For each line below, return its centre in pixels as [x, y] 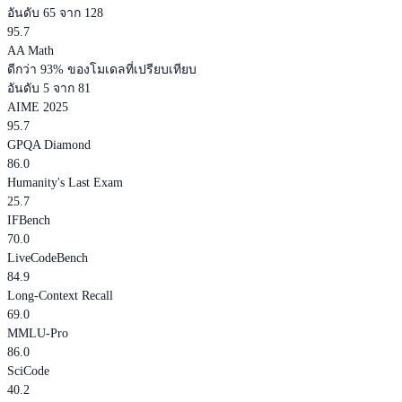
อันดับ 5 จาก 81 [49, 88]
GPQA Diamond [49, 144]
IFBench [29, 220]
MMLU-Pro [38, 333]
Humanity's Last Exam [65, 182]
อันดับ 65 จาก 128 [55, 13]
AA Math [31, 50]
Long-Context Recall [60, 295]
